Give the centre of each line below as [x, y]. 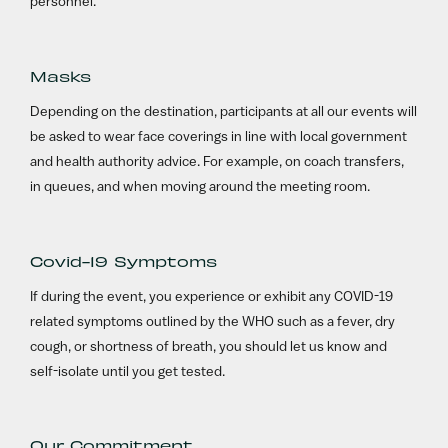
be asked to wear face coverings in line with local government [219, 137]
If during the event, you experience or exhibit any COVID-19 [212, 297]
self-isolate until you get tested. [128, 372]
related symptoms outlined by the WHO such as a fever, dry [213, 322]
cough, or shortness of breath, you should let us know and [209, 347]
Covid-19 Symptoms [124, 260]
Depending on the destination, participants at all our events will [224, 112]
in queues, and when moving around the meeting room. [200, 187]
